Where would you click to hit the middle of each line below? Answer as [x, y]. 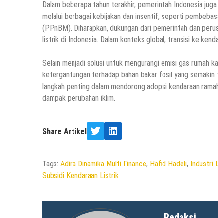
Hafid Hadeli [168, 163]
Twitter [106, 136]
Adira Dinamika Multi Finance [103, 163]
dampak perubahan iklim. [79, 98]
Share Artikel [64, 132]
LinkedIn [125, 136]
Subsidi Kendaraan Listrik [81, 175]
